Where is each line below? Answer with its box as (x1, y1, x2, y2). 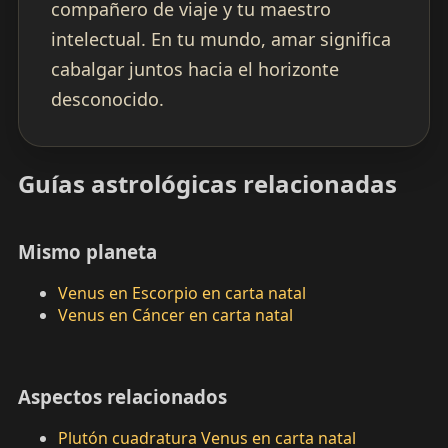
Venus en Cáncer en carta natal (57, 304, 293, 327)
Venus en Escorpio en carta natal (57, 282, 306, 305)
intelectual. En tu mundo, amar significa (50, 27, 391, 52)
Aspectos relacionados (17, 383, 227, 409)
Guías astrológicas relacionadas (17, 167, 397, 201)
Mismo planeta (17, 238, 157, 264)
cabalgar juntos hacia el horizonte (50, 57, 339, 82)
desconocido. (50, 87, 164, 112)
